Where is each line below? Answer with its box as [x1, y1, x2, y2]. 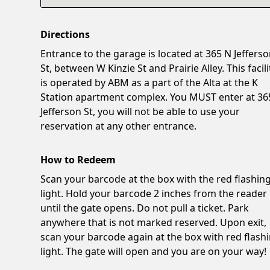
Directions [40, 27, 90, 41]
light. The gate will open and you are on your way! [40, 244, 267, 258]
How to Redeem [40, 152, 116, 166]
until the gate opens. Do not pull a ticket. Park [40, 201, 250, 215]
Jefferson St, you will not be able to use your [40, 104, 240, 118]
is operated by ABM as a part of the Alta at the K [40, 75, 259, 89]
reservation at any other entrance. [40, 119, 197, 133]
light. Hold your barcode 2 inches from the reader [40, 186, 268, 200]
